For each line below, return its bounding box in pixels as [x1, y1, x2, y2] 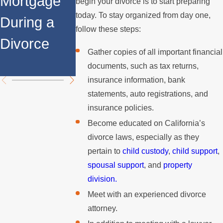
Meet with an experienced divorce [87, 190, 206, 199]
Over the [76, 14, 132, 31]
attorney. [87, 204, 117, 213]
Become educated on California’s [87, 118, 205, 127]
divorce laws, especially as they [87, 132, 199, 141]
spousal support [87, 160, 144, 169]
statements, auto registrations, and [87, 89, 208, 98]
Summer [76, 36, 130, 52]
